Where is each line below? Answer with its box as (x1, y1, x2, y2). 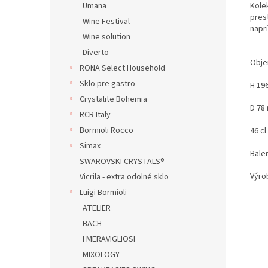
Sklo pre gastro (80, 78, 135, 90)
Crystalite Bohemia (80, 93, 147, 105)
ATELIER (83, 202, 111, 214)
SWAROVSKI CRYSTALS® (80, 156, 165, 167)
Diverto (83, 47, 109, 59)
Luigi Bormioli (80, 187, 127, 199)
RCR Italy (80, 109, 111, 121)
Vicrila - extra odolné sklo (80, 171, 169, 183)
